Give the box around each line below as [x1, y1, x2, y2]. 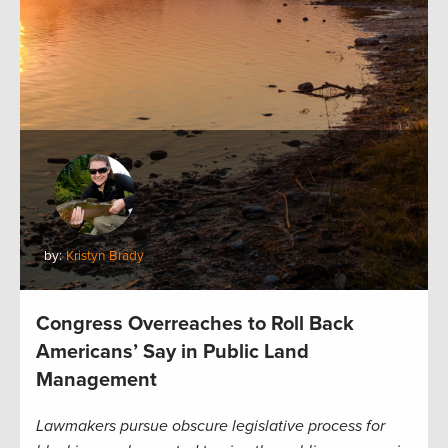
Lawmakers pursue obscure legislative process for [36, 415, 385, 436]
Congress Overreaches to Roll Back [36, 311, 354, 336]
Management [36, 367, 157, 392]
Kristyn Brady [66, 247, 144, 264]
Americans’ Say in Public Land [36, 339, 309, 364]
